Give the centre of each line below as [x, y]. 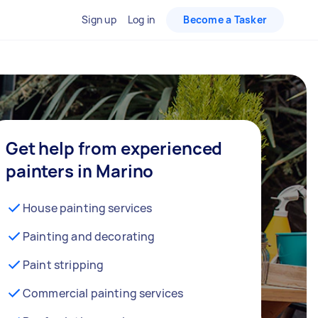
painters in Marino [80, 171]
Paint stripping [64, 265]
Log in [141, 20]
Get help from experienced [114, 148]
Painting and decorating [89, 236]
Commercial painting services [103, 293]
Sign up [99, 20]
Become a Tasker [225, 20]
